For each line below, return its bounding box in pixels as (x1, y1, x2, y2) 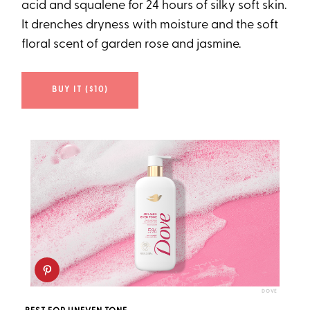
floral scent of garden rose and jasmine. (21, 37, 241, 51)
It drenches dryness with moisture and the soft (21, 18, 279, 32)
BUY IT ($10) (51, 85, 109, 94)
